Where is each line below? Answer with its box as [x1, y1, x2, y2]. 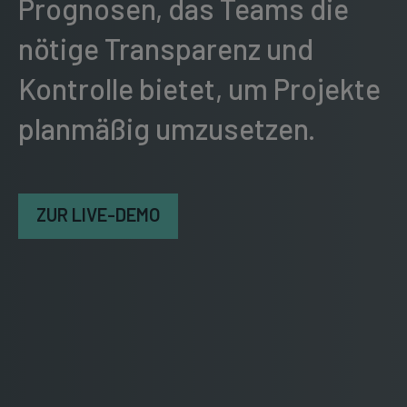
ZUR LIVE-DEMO [36, 203, 160, 225]
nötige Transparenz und [18, 31, 313, 65]
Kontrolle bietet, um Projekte [18, 71, 381, 105]
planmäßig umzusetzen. [18, 111, 315, 145]
